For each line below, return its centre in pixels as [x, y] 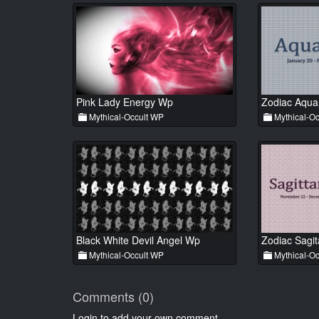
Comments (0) [113, 297]
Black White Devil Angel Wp [138, 240]
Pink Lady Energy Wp [125, 102]
